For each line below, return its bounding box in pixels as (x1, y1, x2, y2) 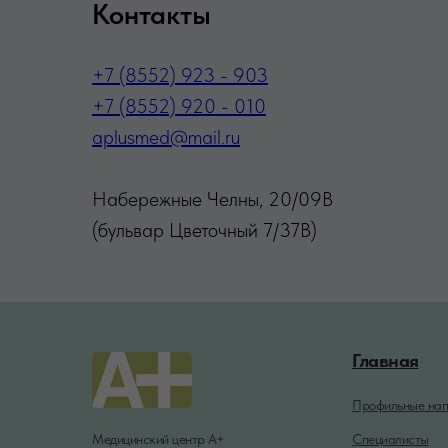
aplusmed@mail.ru (92, 124, 240, 149)
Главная (352, 348, 419, 372)
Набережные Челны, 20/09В (92, 186, 333, 211)
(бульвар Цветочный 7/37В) (92, 217, 317, 242)
